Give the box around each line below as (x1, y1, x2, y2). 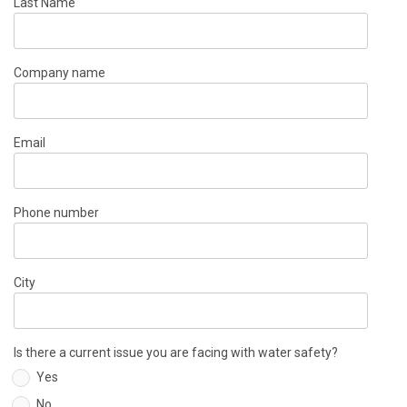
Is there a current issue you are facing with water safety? (14, 344, 338, 360)
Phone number (14, 204, 99, 220)
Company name (14, 65, 105, 80)
